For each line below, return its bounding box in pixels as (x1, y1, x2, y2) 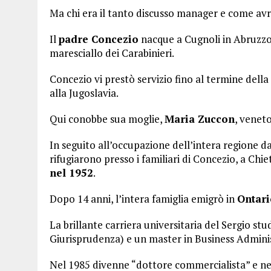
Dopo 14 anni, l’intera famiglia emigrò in (50, 192, 237, 206)
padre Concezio (59, 32, 139, 46)
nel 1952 (50, 166, 93, 180)
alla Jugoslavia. (50, 86, 119, 100)
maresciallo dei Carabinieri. (50, 46, 174, 60)
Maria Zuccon (165, 112, 235, 126)
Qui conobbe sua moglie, (50, 112, 165, 126)
